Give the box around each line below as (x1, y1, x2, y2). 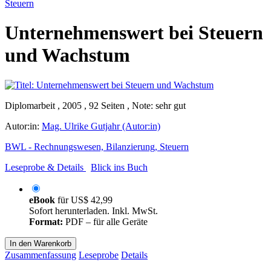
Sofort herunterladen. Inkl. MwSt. (29, 205, 158, 216)
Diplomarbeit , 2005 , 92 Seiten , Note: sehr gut (5, 100, 186, 111)
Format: (29, 216, 63, 227)
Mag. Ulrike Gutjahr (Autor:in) (42, 120, 160, 131)
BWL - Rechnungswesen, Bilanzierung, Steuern (5, 141, 189, 152)
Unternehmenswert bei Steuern (5, 22, 263, 44)
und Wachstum (5, 44, 130, 67)
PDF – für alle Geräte (63, 216, 148, 227)
